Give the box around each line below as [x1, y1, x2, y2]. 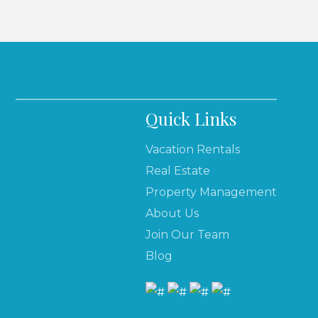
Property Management [146, 185, 277, 199]
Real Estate [146, 164, 210, 177]
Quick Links [146, 107, 236, 130]
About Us [146, 207, 199, 220]
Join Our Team [146, 228, 229, 241]
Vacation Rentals [146, 143, 240, 156]
